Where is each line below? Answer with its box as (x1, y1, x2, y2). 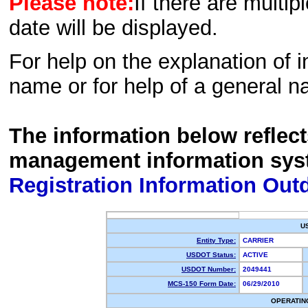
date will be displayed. (9, 16, 218, 41)
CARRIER (243, 236, 278, 244)
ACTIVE (243, 251, 272, 258)
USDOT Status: (186, 251, 236, 258)
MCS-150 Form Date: (168, 280, 236, 287)
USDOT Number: (181, 265, 236, 273)
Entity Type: (197, 236, 236, 244)
